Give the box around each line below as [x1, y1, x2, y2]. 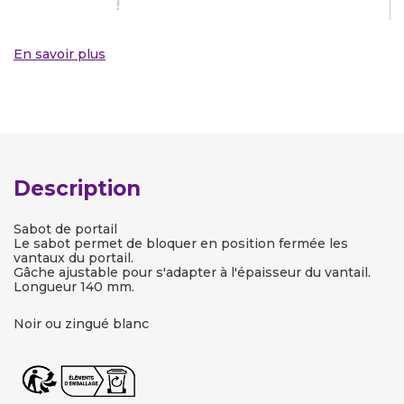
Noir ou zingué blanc [14, 316, 149, 332]
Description [14, 176, 141, 201]
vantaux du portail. [14, 250, 133, 266]
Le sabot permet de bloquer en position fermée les [14, 235, 348, 252]
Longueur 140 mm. [14, 279, 134, 295]
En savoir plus [14, 46, 106, 62]
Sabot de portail [14, 221, 117, 237]
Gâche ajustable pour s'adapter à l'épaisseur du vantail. [14, 264, 371, 280]
